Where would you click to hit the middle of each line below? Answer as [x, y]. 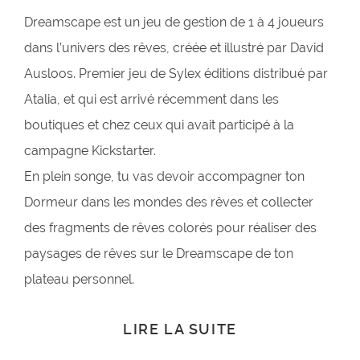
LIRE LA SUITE [180, 329]
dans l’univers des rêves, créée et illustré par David [174, 47]
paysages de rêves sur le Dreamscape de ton [159, 253]
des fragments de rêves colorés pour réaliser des [170, 227]
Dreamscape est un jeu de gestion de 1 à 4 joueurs [174, 22]
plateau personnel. [79, 279]
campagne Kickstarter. [90, 150]
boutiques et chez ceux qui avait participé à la [159, 125]
